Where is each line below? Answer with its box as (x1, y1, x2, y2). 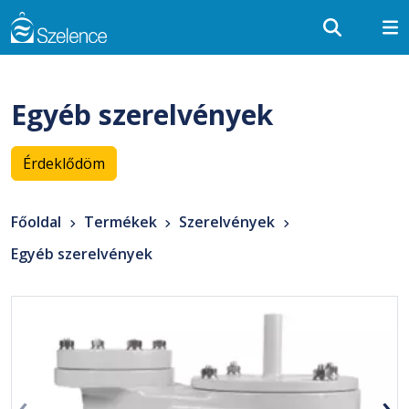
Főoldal (11, 212, 61, 232)
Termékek (83, 212, 157, 232)
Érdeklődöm (23, 153, 105, 173)
